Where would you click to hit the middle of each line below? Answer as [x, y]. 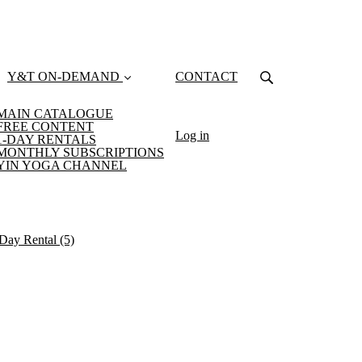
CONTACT [206, 76]
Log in [192, 135]
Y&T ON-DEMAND [63, 76]
